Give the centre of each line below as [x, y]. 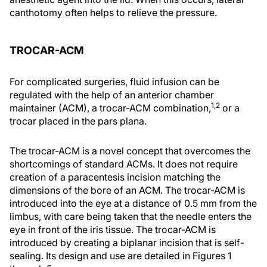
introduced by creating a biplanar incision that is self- [127, 243]
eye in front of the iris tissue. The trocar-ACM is [113, 229]
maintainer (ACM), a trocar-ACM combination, [110, 108]
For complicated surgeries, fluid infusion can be [114, 82]
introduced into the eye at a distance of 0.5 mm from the [133, 203]
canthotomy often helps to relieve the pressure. [113, 13]
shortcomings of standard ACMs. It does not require [124, 164]
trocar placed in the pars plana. [78, 121]
